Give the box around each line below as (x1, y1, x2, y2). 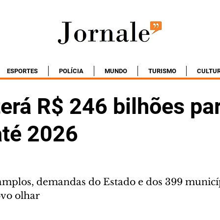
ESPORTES (7, 67, 38, 75)
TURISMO (148, 67, 176, 75)
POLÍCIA (59, 67, 83, 75)
